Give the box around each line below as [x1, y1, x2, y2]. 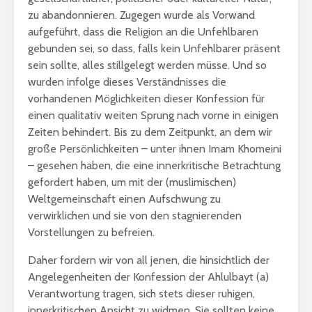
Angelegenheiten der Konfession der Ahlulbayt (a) [28, 270, 269, 283]
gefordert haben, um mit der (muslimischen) [28, 175, 236, 189]
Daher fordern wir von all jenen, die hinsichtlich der [28, 253, 270, 267]
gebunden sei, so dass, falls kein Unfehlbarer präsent [28, 42, 281, 55]
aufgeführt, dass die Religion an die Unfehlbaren [28, 25, 258, 38]
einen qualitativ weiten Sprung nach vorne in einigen [28, 109, 279, 122]
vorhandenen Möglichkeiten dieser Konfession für [28, 92, 265, 105]
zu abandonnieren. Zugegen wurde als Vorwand [28, 8, 255, 22]
